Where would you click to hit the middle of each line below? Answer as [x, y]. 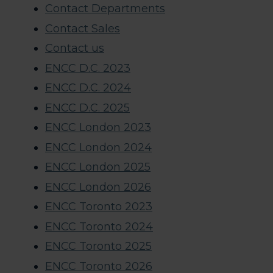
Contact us [75, 48]
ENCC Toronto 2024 [99, 226]
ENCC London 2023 [98, 128]
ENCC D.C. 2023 [88, 68]
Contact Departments [105, 9]
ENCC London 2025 [98, 167]
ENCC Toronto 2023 [99, 207]
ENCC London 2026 [98, 187]
